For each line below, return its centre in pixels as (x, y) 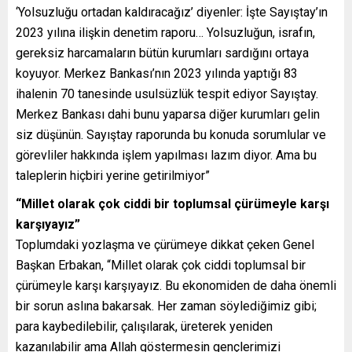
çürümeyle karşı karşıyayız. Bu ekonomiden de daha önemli (176, 285)
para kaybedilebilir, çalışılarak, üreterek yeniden (144, 326)
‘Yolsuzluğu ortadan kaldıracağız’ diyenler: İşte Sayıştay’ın (172, 12)
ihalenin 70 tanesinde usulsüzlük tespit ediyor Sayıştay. (167, 93)
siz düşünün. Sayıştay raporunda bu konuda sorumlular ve (171, 134)
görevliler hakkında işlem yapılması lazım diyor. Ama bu (166, 155)
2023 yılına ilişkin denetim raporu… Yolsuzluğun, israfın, (165, 32)
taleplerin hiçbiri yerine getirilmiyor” (113, 175)
